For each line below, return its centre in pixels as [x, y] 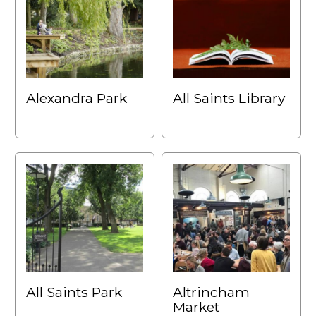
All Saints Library [229, 98]
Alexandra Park [77, 98]
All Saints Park [74, 292]
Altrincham [211, 292]
